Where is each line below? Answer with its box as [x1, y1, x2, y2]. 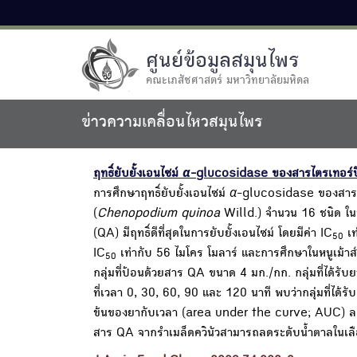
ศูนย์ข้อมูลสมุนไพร [146, 51, 299, 73]
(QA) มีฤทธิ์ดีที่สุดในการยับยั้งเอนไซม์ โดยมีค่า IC [93, 228, 332, 241]
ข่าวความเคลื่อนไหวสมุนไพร [81, 115, 262, 132]
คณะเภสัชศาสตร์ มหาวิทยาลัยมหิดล [146, 75, 309, 87]
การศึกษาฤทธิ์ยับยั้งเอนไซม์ [93, 188, 229, 201]
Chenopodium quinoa [97, 208, 220, 221]
